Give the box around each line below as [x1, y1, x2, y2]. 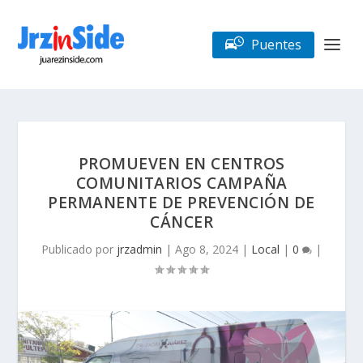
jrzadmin [117, 241, 162, 257]
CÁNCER [150, 211, 213, 233]
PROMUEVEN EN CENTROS [78, 152, 285, 174]
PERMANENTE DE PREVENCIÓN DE [48, 191, 315, 213]
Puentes [250, 35, 301, 53]
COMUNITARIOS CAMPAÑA [75, 172, 288, 194]
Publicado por [41, 241, 117, 257]
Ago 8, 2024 [175, 241, 238, 257]
